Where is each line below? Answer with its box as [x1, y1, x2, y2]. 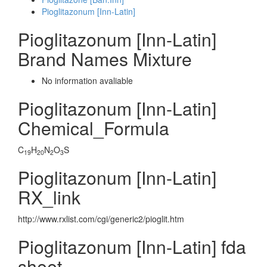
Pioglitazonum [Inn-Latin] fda [18, 234, 246, 259]
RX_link [18, 184, 80, 210]
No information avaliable [42, 74, 133, 86]
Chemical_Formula [18, 115, 169, 141]
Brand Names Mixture [18, 46, 192, 72]
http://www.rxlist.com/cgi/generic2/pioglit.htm [18, 213, 184, 225]
